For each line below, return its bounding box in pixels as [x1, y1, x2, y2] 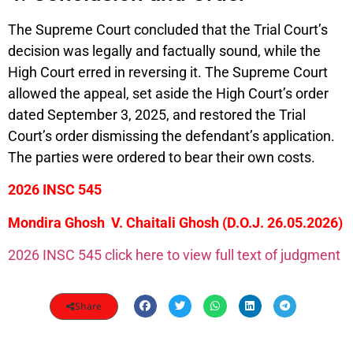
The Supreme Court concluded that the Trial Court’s [8, 21, 328, 39]
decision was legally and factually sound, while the [8, 43, 321, 60]
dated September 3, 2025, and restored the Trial [8, 106, 306, 124]
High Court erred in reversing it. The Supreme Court [8, 64, 328, 81]
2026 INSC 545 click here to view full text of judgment [8, 247, 340, 264]
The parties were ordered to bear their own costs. [8, 149, 315, 166]
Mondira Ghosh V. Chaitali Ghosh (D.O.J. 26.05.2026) [8, 214, 343, 231]
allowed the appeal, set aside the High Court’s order [8, 85, 329, 102]
